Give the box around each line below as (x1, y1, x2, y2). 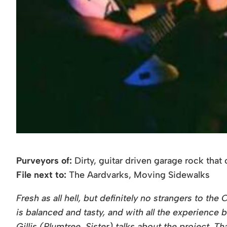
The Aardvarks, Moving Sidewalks (66, 169, 210, 180)
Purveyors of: (16, 155, 72, 166)
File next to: (16, 169, 66, 180)
